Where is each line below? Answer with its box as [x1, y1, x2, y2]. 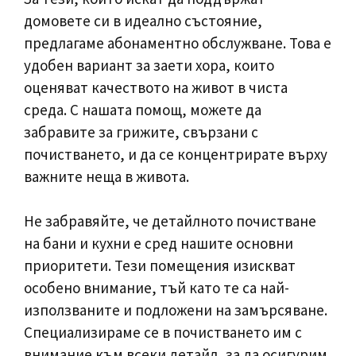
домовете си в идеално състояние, [24, 10, 262, 30]
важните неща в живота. [24, 166, 189, 186]
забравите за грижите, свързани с [24, 122, 258, 141]
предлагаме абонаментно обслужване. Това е [24, 33, 331, 52]
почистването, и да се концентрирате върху [24, 144, 327, 164]
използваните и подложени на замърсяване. [24, 300, 327, 319]
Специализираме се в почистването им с [24, 323, 302, 342]
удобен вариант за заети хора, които [24, 55, 274, 75]
